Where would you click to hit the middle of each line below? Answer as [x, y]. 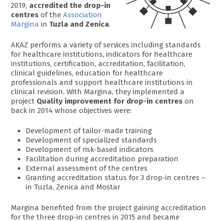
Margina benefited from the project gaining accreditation [109, 207]
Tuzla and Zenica [79, 24]
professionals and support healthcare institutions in [102, 82]
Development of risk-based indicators [90, 150]
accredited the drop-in [70, 6]
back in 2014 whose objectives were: [72, 110]
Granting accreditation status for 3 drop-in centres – [116, 178]
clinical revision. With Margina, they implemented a [98, 92]
